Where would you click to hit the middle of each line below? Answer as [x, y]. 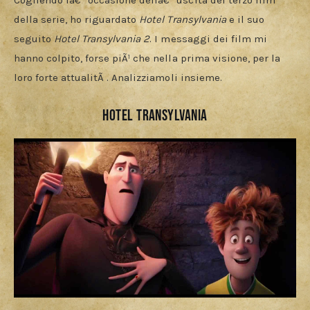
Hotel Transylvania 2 [102, 39]
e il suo [246, 20]
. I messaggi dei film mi [210, 39]
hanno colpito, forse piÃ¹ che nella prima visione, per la [148, 58]
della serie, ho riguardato [77, 20]
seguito [34, 39]
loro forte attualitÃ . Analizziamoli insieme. [118, 78]
